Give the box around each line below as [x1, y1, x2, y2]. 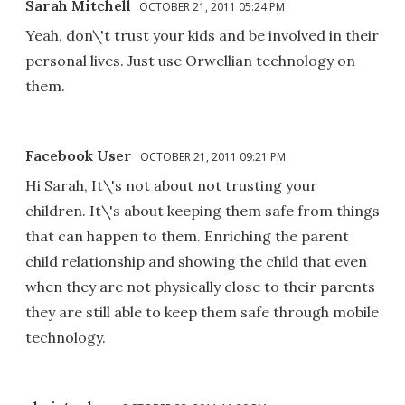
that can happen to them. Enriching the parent [25, 226, 349, 245]
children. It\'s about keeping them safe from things [25, 201, 380, 220]
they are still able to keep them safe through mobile [25, 302, 379, 321]
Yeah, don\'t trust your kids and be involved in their [25, 25, 379, 44]
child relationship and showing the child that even [25, 251, 367, 270]
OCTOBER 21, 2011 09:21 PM [140, 148, 286, 165]
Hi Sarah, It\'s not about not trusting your [25, 175, 317, 194]
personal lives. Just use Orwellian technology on [25, 51, 355, 70]
